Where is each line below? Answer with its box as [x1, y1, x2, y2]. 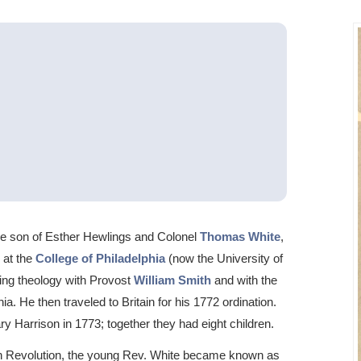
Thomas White [200, 230, 280, 244]
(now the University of [165, 251, 283, 266]
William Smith [134, 273, 211, 288]
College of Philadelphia [35, 251, 165, 266]
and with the [211, 273, 277, 288]
